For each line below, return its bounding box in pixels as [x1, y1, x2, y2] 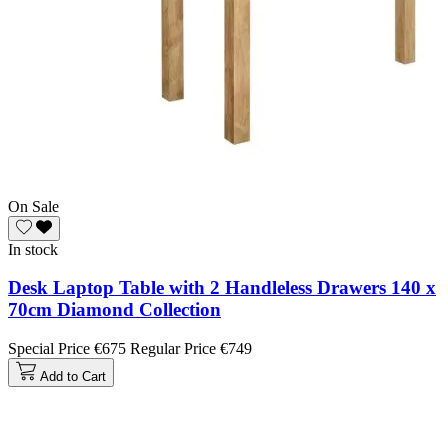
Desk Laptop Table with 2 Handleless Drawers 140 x [8, 277, 436, 299]
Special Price [8, 339, 90, 357]
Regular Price [130, 339, 216, 357]
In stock [8, 240, 58, 258]
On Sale [8, 197, 59, 215]
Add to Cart [40, 368, 106, 384]
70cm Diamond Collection [8, 299, 221, 321]
